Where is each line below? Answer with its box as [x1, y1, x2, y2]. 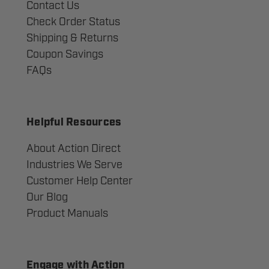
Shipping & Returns [26, 31, 118, 45]
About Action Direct [26, 142, 121, 156]
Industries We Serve [26, 158, 122, 172]
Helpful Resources [26, 117, 122, 129]
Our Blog [26, 190, 68, 204]
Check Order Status [26, 15, 120, 29]
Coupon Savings [26, 47, 103, 61]
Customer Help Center [26, 174, 133, 188]
